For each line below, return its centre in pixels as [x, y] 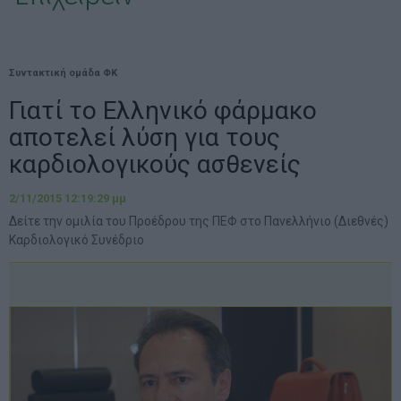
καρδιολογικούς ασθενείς [155, 164]
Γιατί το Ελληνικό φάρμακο [163, 111]
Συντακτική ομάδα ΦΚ [63, 73]
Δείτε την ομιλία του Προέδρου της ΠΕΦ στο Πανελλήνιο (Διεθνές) [199, 221]
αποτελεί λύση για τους [145, 137]
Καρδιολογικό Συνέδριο [77, 240]
